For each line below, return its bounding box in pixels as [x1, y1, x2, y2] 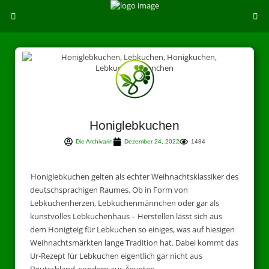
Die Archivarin [75, 138, 113, 145]
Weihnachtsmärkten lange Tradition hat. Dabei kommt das [30, 237, 238, 248]
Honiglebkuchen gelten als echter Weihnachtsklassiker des [31, 171, 238, 182]
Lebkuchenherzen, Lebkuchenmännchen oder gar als [30, 198, 219, 208]
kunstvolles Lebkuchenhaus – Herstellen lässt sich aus [30, 211, 222, 222]
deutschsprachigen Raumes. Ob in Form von [30, 184, 188, 195]
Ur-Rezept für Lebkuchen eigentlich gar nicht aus [30, 250, 202, 261]
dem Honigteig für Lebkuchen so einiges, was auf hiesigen [30, 224, 235, 235]
